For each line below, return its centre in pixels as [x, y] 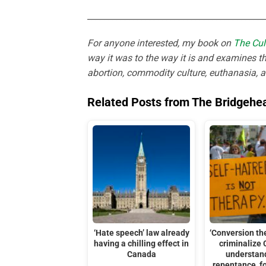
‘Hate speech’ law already [141, 233]
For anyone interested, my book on [160, 43]
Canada [141, 254]
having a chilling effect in [142, 243]
